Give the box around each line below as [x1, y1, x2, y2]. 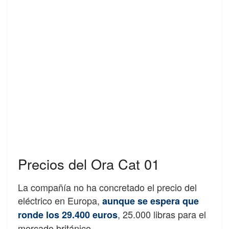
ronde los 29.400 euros [18, 208, 118, 221]
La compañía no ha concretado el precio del [18, 180, 197, 194]
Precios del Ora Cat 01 [18, 154, 159, 174]
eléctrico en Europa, [18, 194, 102, 207]
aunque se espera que [102, 194, 199, 208]
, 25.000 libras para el [118, 208, 206, 221]
